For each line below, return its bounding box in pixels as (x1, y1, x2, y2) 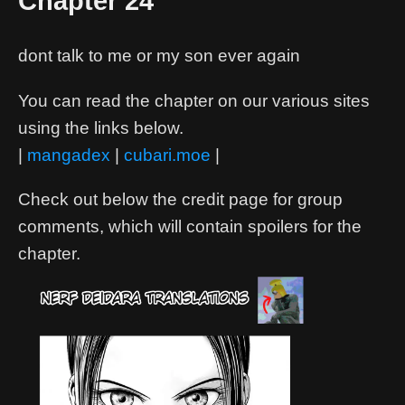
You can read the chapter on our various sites (18, 90, 370, 110)
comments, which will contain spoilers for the (18, 216, 362, 236)
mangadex (27, 145, 110, 165)
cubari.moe (124, 145, 211, 165)
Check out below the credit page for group (18, 189, 343, 209)
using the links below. (18, 118, 184, 137)
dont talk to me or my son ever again (18, 46, 300, 66)
